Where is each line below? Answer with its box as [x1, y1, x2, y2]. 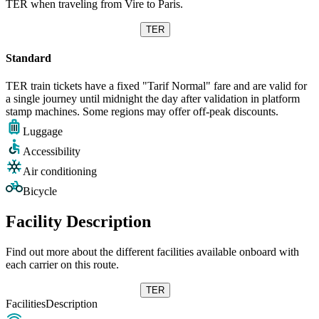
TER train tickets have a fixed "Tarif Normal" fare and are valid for [6, 80, 307, 93]
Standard [6, 51, 51, 64]
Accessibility [23, 145, 80, 158]
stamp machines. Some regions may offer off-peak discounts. [6, 105, 278, 118]
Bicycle [23, 185, 57, 198]
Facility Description [6, 211, 151, 231]
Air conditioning [23, 165, 97, 178]
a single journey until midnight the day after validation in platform [6, 93, 300, 105]
